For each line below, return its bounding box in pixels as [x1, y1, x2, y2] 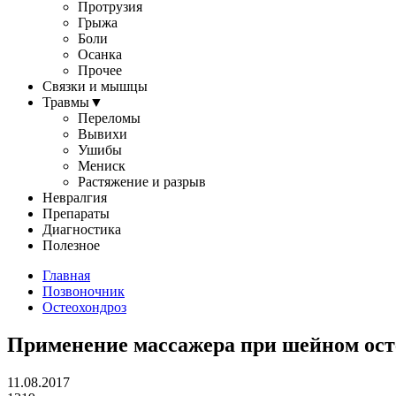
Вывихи [78, 126, 127, 141]
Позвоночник [42, 284, 125, 299]
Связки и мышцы [42, 79, 148, 94]
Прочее [78, 63, 122, 78]
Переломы [78, 110, 141, 126]
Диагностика [42, 222, 121, 237]
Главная [42, 268, 90, 283]
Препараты [42, 206, 110, 221]
